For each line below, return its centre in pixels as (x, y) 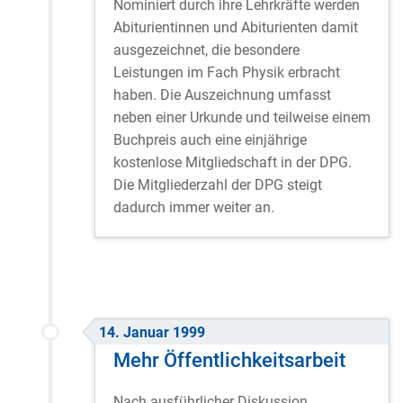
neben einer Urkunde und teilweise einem (242, 118)
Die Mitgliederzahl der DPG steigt (218, 185)
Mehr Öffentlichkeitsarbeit (229, 360)
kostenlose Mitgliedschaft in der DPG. (233, 163)
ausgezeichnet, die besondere (206, 50)
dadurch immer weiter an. (194, 208)
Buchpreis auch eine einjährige (210, 140)
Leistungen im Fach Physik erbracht (227, 73)
